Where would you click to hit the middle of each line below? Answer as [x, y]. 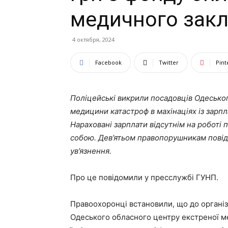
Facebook [108, 62]
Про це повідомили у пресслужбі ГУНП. [144, 177]
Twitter [169, 62]
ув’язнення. [91, 151]
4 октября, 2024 [93, 39]
